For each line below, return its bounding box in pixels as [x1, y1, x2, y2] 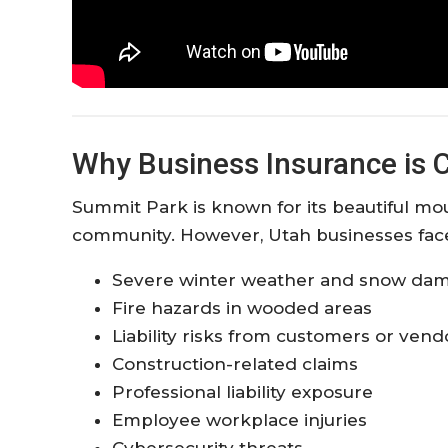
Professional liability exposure [112, 381, 373, 402]
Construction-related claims [112, 353, 358, 374]
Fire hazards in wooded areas [112, 297, 372, 318]
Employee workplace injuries [112, 409, 367, 430]
